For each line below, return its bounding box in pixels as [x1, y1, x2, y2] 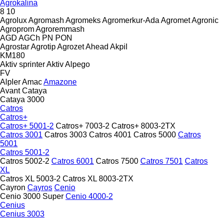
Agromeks [66, 16, 101, 24]
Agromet [161, 16, 190, 24]
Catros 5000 [133, 130, 176, 139]
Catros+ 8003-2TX [111, 121, 175, 130]
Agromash [28, 16, 64, 24]
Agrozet [57, 42, 84, 51]
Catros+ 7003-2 [56, 121, 109, 130]
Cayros [27, 183, 52, 192]
